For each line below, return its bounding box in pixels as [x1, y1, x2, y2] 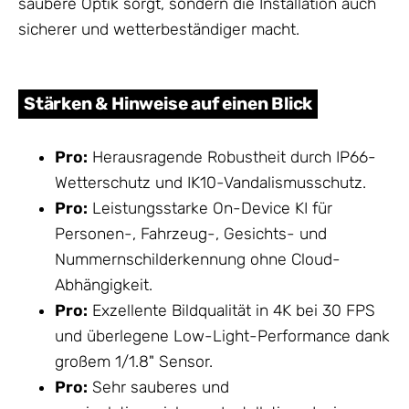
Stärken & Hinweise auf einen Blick [24, 93, 313, 115]
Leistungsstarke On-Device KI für [88, 199, 332, 218]
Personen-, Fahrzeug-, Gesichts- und [55, 225, 327, 244]
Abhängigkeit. [55, 276, 152, 295]
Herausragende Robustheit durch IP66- [88, 148, 376, 167]
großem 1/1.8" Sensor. [55, 352, 213, 372]
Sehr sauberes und [88, 378, 229, 397]
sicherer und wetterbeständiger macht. [18, 19, 299, 38]
